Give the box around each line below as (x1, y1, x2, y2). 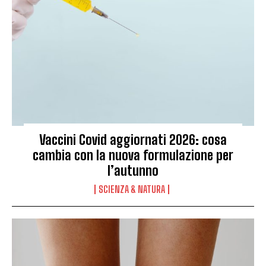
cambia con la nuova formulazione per (33, 147, 233, 163)
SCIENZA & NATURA (98, 183, 165, 195)
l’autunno (107, 162, 159, 179)
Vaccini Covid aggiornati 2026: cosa (39, 131, 227, 148)
